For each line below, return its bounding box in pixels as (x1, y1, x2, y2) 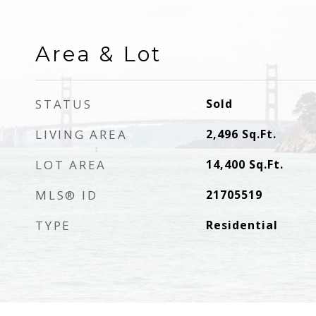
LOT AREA (35, 157, 107, 173)
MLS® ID (35, 187, 98, 203)
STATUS (35, 96, 92, 112)
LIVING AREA (35, 126, 128, 142)
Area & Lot (35, 42, 162, 66)
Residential (205, 217, 278, 233)
